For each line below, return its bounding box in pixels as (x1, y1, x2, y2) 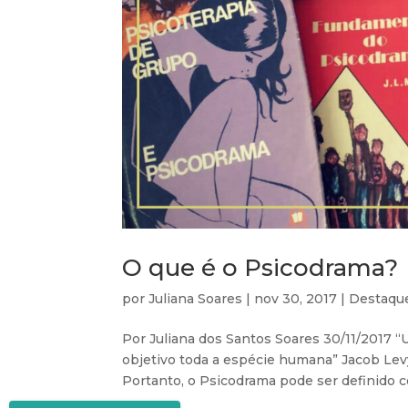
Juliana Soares (148, 291, 243, 308)
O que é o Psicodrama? (122, 253, 399, 283)
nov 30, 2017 (254, 291, 338, 308)
